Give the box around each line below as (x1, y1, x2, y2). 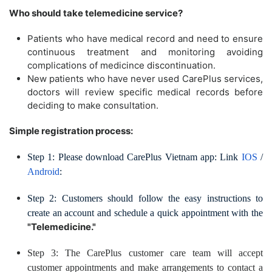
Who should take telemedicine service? (9, 7, 183, 19)
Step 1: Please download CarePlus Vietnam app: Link (27, 152, 242, 163)
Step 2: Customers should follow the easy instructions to (27, 193, 263, 204)
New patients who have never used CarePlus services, (27, 73, 263, 85)
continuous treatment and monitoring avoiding (27, 46, 263, 58)
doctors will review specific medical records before (27, 86, 263, 98)
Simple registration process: (9, 125, 133, 137)
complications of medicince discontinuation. (27, 59, 216, 72)
